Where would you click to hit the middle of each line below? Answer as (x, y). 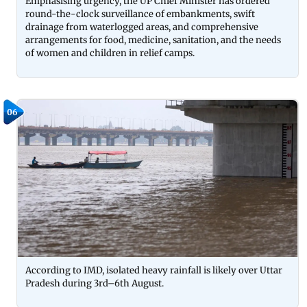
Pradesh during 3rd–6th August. (95, 283)
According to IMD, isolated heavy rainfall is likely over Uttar (154, 270)
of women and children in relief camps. (110, 53)
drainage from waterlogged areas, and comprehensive (142, 27)
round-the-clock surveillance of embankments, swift (140, 14)
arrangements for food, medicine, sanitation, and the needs (153, 40)
